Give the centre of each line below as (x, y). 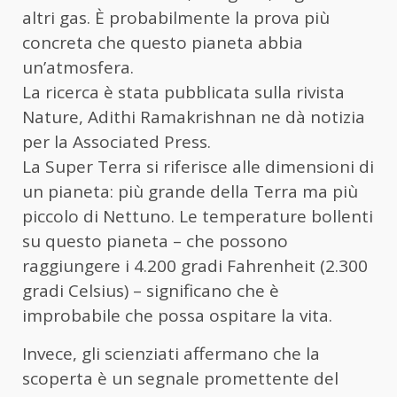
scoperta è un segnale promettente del (180, 379)
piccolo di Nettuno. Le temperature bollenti (198, 217)
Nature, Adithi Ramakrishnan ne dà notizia (194, 117)
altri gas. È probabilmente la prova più (176, 18)
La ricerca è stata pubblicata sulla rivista (183, 93)
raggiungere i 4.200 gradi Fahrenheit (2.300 (195, 266)
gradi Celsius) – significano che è (151, 291)
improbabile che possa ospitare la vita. (177, 316)
